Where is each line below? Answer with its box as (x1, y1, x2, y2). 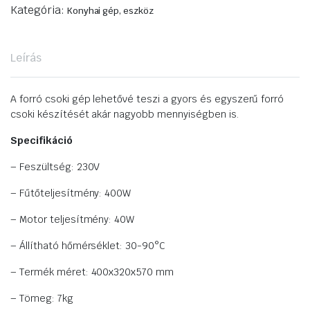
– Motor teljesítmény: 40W (10, 213, 135, 226)
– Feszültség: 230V (10, 161, 100, 174)
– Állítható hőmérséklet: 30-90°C (10, 239, 166, 253)
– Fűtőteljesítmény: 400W (10, 187, 131, 200)
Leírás (10, 51, 42, 66)
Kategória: (10, 3, 67, 18)
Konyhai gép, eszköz (66, 5, 154, 17)
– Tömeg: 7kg (10, 292, 73, 305)
